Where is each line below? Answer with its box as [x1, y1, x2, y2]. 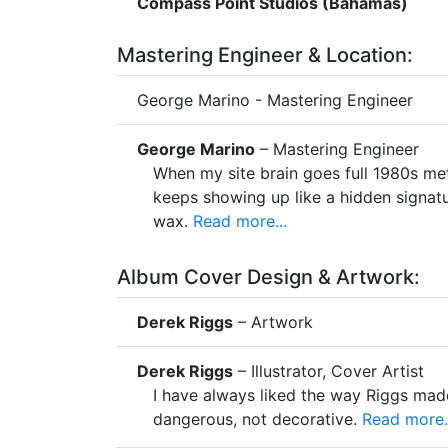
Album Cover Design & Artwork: [117, 264, 420, 289]
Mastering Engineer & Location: [117, 42, 413, 67]
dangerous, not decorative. [153, 408, 357, 429]
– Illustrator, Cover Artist [233, 360, 424, 381]
